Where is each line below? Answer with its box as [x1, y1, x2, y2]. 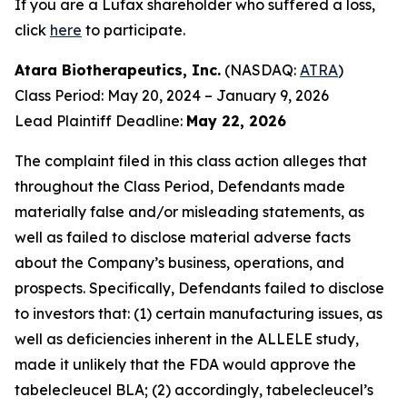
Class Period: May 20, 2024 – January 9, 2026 [15, 86, 329, 104]
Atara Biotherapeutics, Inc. [15, 61, 221, 79]
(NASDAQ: [221, 61, 300, 79]
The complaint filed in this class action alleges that [15, 152, 367, 170]
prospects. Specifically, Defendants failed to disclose [15, 279, 384, 297]
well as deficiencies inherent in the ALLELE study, [15, 330, 359, 348]
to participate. [82, 21, 185, 39]
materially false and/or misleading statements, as [15, 203, 364, 221]
